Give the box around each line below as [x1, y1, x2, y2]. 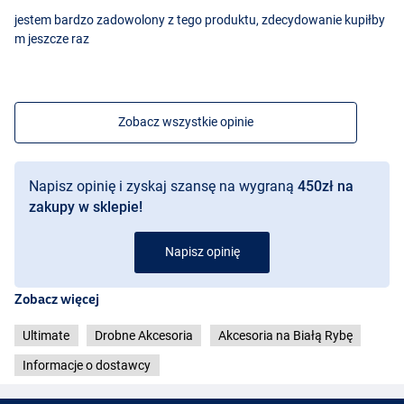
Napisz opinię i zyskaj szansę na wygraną [29, 177, 298, 195]
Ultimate [23, 327, 70, 343]
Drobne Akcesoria [95, 327, 193, 343]
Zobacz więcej [14, 290, 99, 307]
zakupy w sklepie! [29, 197, 142, 216]
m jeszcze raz [14, 31, 89, 46]
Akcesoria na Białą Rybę [217, 327, 353, 343]
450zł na [298, 177, 353, 195]
